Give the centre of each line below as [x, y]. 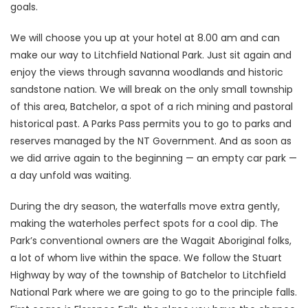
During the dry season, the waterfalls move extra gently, [145, 206]
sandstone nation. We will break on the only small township [152, 89]
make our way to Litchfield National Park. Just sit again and [151, 55]
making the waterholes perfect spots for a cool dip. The [144, 223]
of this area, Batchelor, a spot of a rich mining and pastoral [152, 106]
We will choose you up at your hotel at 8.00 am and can [145, 37]
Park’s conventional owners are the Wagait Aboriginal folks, [151, 240]
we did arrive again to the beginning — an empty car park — [154, 158]
